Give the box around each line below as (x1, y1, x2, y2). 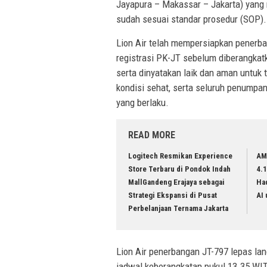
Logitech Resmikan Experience (128, 151, 232, 161)
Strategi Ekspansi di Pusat (128, 191, 217, 200)
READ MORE (128, 129, 175, 141)
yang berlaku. (116, 97, 169, 109)
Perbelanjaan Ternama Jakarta (128, 204, 230, 213)
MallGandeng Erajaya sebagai (128, 178, 225, 187)
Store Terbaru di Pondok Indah (128, 164, 231, 174)
